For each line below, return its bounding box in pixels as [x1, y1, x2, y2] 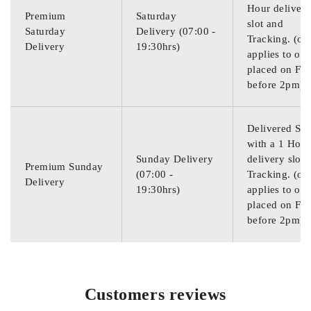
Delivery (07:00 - [136, 26, 216, 37]
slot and [247, 18, 284, 29]
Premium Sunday [25, 161, 103, 172]
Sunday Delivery [136, 153, 214, 165]
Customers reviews [84, 285, 227, 303]
